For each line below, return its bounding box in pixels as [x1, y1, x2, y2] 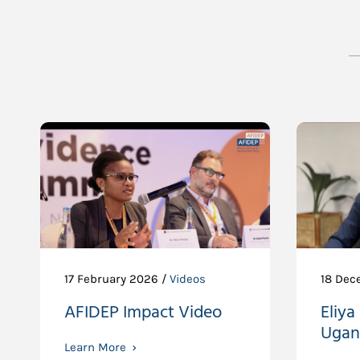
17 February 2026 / [64, 272, 170, 286]
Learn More [64, 340, 126, 354]
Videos [170, 272, 206, 286]
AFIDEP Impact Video [64, 298, 222, 327]
